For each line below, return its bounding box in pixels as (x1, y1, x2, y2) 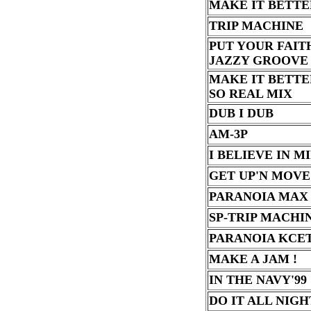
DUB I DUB (208, 106, 274, 120)
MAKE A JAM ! (208, 252, 297, 266)
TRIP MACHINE (208, 19, 303, 33)
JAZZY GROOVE (208, 53, 308, 67)
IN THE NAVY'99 (208, 273, 307, 287)
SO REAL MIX (208, 87, 292, 101)
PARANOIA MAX (208, 190, 308, 203)
